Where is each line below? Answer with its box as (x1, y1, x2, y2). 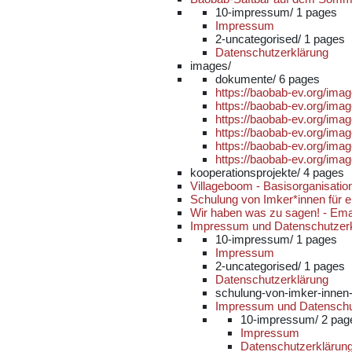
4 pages (303, 166, 344, 179)
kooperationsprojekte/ (190, 166, 303, 179)
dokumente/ (215, 72, 279, 86)
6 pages (279, 72, 320, 86)
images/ (190, 59, 231, 72)
